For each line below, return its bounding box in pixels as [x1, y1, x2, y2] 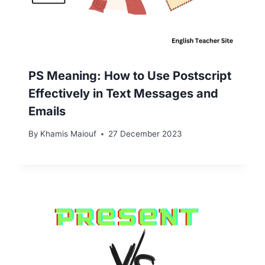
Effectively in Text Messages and [28, 86, 218, 101]
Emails [28, 104, 66, 118]
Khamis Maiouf [40, 129, 97, 139]
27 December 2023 [108, 129, 183, 139]
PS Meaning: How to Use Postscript [28, 68, 231, 83]
